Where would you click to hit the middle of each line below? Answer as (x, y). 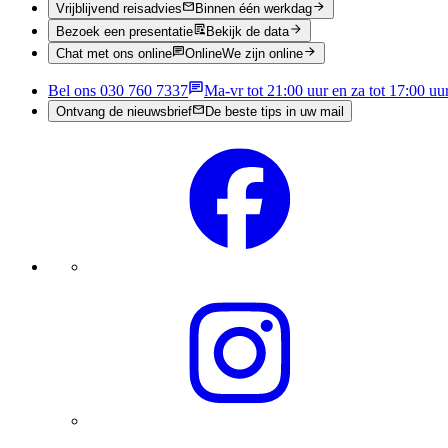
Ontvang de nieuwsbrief (124, 112)
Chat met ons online (114, 54)
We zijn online (263, 54)
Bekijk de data (248, 31)
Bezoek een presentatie (124, 31)
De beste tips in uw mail (275, 112)
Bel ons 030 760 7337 (118, 91)
